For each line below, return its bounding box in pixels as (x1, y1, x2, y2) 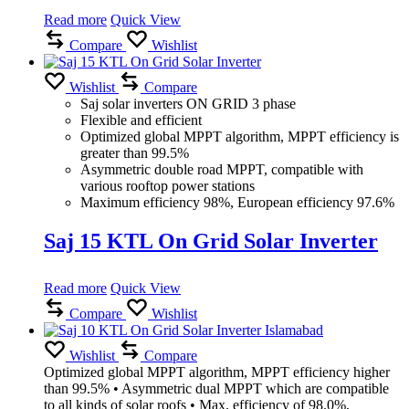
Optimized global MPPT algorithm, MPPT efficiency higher (44, 363, 390, 380)
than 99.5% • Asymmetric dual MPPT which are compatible (44, 380, 389, 396)
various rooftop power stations (80, 178, 255, 194)
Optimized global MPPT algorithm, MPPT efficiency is (80, 129, 399, 145)
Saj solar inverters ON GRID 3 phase (80, 96, 296, 112)
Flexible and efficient (80, 112, 202, 129)
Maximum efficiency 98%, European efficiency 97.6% (80, 194, 394, 211)
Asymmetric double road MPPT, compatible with (80, 162, 363, 178)
